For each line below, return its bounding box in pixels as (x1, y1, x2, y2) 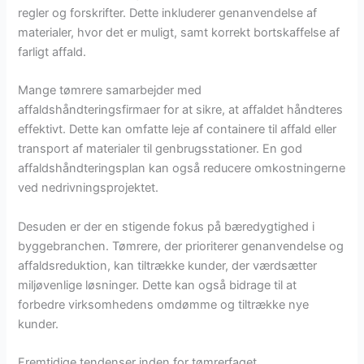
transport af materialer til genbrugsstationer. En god (18, 141, 303, 157)
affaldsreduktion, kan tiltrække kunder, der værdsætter (18, 258, 318, 273)
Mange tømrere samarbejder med (18, 83, 202, 98)
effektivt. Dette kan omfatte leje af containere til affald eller (18, 122, 337, 137)
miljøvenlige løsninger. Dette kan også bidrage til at (18, 277, 297, 292)
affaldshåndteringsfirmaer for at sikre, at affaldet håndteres (18, 102, 344, 118)
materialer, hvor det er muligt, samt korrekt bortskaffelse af (18, 25, 340, 41)
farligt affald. (18, 45, 87, 60)
